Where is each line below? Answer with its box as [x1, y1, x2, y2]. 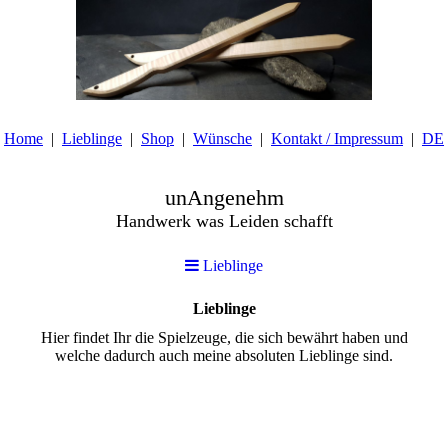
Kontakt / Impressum [271, 130, 403, 147]
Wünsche [193, 130, 252, 147]
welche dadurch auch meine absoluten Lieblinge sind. [55, 347, 393, 365]
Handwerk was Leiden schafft [115, 211, 333, 231]
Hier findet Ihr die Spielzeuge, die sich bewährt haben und [40, 329, 408, 347]
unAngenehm [164, 185, 284, 210]
